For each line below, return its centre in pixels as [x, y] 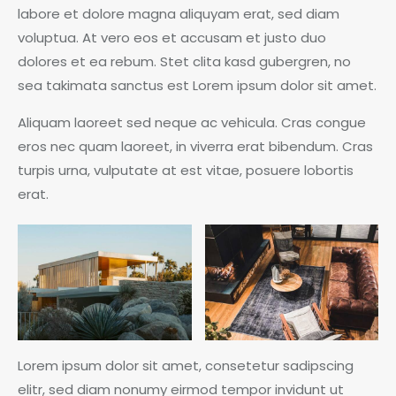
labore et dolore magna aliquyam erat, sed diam [179, 14]
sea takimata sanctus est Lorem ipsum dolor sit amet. [197, 86]
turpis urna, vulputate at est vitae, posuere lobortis [186, 171]
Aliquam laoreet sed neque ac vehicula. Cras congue [192, 123]
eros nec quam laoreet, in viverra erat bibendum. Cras [195, 147]
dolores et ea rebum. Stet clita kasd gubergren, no [184, 62]
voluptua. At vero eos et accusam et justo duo [172, 38]
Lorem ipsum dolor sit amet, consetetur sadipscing [186, 366]
